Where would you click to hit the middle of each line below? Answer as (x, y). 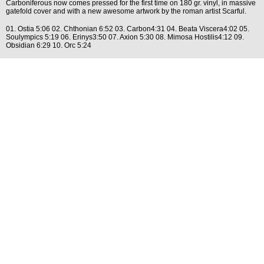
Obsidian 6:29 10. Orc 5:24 (49, 45)
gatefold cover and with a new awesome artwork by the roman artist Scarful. (126, 11)
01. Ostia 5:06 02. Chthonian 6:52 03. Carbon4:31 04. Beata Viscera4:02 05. (128, 29)
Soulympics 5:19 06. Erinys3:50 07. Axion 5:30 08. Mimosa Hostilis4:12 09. (125, 37)
